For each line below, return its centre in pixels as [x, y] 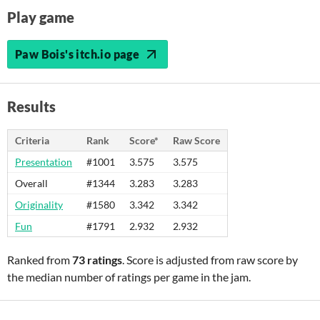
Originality [39, 205]
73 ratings [97, 260]
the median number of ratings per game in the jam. [129, 277]
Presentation [44, 162]
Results [31, 106]
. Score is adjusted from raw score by [210, 260]
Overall [31, 183]
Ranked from [40, 260]
